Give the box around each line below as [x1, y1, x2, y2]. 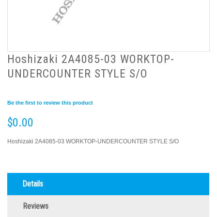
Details [23, 179, 43, 188]
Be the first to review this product [7, 99, 93, 106]
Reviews [23, 201, 48, 211]
